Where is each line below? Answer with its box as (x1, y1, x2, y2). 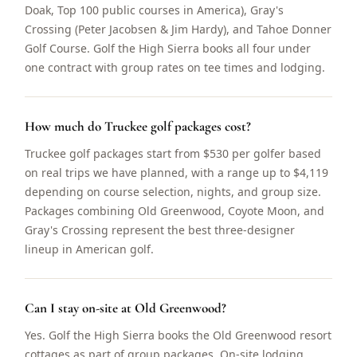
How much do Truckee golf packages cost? (25, 118, 252, 135)
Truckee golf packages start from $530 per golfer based (25, 146, 322, 161)
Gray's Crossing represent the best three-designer (25, 222, 296, 237)
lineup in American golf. (25, 241, 155, 257)
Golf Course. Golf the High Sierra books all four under (25, 41, 312, 56)
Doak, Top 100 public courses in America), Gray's (25, 2, 284, 18)
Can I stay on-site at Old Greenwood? (25, 300, 227, 316)
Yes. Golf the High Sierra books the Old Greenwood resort (25, 328, 332, 343)
